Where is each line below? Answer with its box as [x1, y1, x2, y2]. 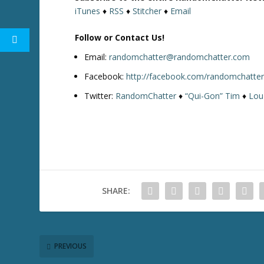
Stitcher [133, 5, 162, 16]
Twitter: [84, 90, 116, 101]
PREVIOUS [54, 241, 87, 252]
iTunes [75, 5, 101, 16]
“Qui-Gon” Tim [185, 90, 240, 101]
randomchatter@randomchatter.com [109, 51, 250, 63]
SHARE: [101, 184, 130, 196]
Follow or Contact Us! [75, 32, 165, 44]
